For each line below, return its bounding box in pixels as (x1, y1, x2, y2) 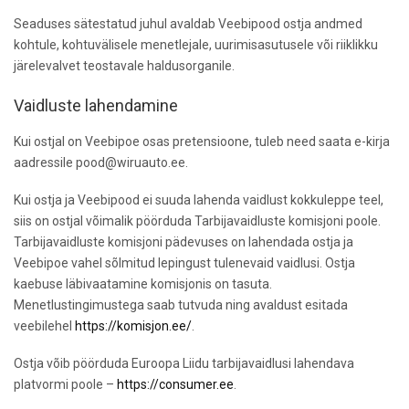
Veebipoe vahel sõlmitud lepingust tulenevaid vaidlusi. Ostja (14, 255, 355, 270)
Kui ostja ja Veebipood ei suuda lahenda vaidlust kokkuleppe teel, (14, 192, 383, 207)
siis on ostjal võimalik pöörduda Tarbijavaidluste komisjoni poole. (14, 213, 381, 228)
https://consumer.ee (117, 376, 234, 392)
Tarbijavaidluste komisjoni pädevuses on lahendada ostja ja (14, 234, 353, 249)
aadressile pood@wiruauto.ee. (14, 154, 188, 170)
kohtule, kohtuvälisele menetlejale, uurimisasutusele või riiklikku (14, 37, 378, 52)
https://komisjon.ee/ (75, 318, 192, 333)
